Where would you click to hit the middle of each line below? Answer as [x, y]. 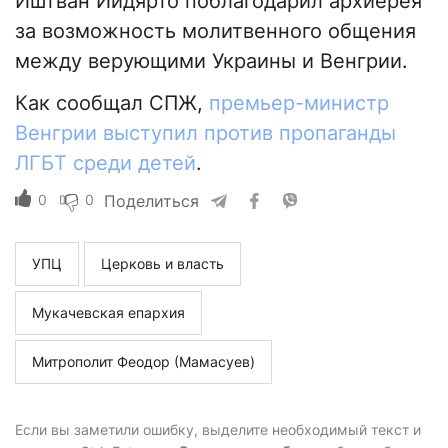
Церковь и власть [162, 264]
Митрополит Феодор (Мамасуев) [143, 362]
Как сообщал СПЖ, [112, 103]
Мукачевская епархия [108, 313]
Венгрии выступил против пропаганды [205, 133]
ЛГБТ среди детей [105, 163]
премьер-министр [299, 103]
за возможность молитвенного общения [215, 31]
